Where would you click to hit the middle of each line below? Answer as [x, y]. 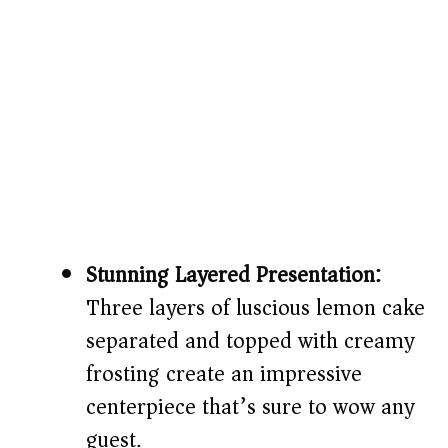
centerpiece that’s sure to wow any [250, 407]
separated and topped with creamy [250, 341]
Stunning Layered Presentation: [233, 275]
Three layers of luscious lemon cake [255, 308]
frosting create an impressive [224, 374]
